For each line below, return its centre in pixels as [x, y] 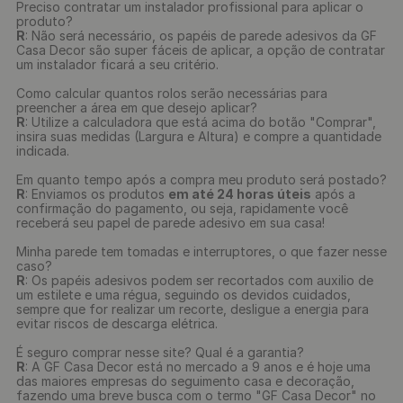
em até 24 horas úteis [240, 194]
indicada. [43, 151]
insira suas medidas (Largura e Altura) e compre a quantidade [199, 136]
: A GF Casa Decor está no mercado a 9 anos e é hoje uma [198, 367]
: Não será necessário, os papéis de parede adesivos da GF [201, 36]
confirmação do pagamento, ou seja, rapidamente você [182, 208]
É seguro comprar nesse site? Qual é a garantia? [160, 352]
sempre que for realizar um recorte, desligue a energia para [193, 309]
